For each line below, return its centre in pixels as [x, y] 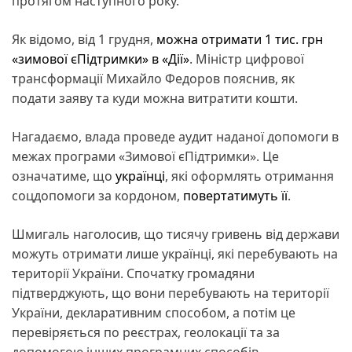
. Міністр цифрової [247, 59]
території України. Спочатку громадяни [133, 273]
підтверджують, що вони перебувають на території [170, 293]
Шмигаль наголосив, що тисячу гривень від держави [176, 234]
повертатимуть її [235, 195]
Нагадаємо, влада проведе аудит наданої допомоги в [175, 136]
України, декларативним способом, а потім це [154, 312]
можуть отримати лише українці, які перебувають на [175, 253]
